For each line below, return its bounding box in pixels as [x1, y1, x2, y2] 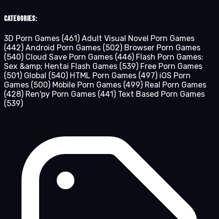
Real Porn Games [145, 80, 206, 90]
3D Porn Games [4, 34, 62, 44]
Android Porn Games [25, 43, 103, 53]
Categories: [4, 14, 37, 24]
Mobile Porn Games [52, 80, 123, 90]
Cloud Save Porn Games [25, 52, 115, 62]
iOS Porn [159, 71, 191, 81]
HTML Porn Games [70, 71, 138, 81]
